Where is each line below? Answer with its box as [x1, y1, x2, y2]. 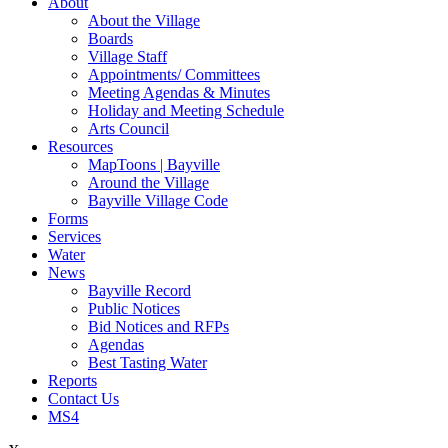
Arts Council [88, 119, 169, 137]
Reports [48, 371, 97, 389]
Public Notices [88, 299, 180, 317]
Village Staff [88, 47, 167, 65]
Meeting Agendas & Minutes [88, 83, 270, 101]
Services [48, 227, 101, 245]
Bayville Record [88, 281, 191, 299]
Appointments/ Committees [88, 65, 260, 83]
